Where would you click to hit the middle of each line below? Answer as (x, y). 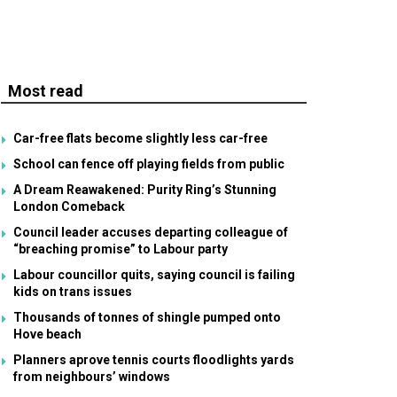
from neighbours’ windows (92, 377)
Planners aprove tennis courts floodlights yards (154, 360)
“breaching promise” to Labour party (121, 249)
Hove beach (47, 334)
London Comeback (69, 206)
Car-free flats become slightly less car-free (140, 138)
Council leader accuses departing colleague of (151, 232)
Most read (46, 91)
